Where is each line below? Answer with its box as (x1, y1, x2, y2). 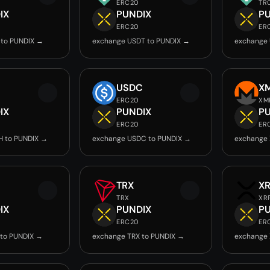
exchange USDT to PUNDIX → (92, 36, 190, 46)
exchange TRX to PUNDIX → (92, 231, 184, 241)
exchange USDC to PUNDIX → (92, 134, 191, 143)
